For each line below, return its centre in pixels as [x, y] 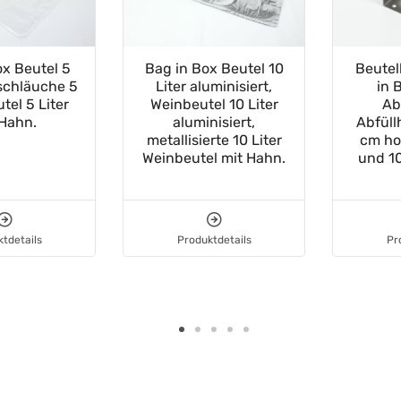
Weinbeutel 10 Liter [214, 105]
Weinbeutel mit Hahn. [214, 158]
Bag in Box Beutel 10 [214, 69]
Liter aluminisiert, [214, 87]
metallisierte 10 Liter [214, 141]
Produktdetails [214, 240]
